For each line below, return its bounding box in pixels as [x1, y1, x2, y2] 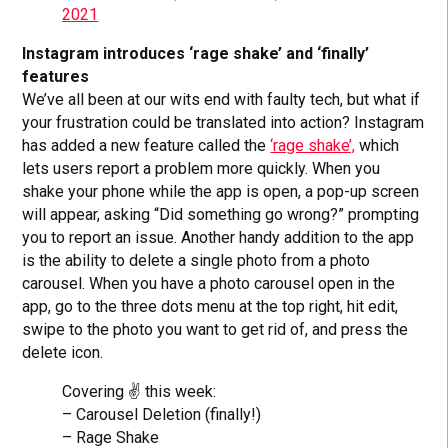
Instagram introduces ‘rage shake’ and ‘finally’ [22, 43, 370, 63]
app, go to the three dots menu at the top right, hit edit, [22, 296, 399, 316]
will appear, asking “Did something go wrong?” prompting [22, 204, 420, 224]
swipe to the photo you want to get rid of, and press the [22, 319, 409, 339]
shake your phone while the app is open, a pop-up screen [22, 181, 420, 201]
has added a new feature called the [22, 135, 271, 155]
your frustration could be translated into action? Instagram [22, 112, 425, 132]
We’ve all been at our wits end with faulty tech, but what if [22, 89, 421, 109]
